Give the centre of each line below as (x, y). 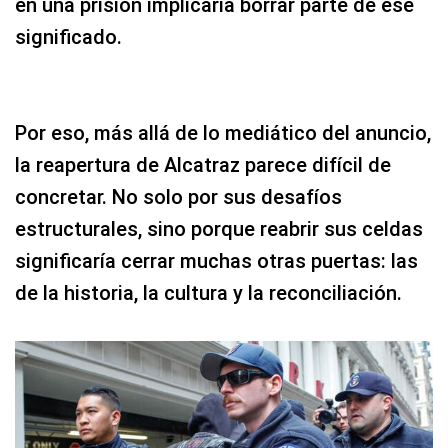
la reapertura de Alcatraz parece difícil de (203, 165)
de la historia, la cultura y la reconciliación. (208, 293)
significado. (68, 37)
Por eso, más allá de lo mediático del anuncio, (223, 133)
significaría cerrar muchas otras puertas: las (216, 261)
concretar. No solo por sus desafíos (178, 197)
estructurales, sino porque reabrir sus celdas (219, 229)
